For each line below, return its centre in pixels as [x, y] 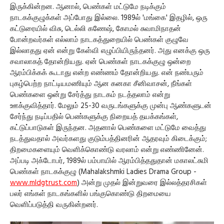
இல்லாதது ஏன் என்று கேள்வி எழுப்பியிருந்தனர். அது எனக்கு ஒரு [110, 51]
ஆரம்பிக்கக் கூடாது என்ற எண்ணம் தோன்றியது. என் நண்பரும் [107, 73]
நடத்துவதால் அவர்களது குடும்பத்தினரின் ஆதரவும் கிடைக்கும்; [108, 139]
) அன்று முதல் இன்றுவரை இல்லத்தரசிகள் [142, 183]
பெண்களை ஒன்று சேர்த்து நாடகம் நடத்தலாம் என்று [90, 95]
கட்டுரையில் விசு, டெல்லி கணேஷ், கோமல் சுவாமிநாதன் [95, 29]
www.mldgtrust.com [43, 183]
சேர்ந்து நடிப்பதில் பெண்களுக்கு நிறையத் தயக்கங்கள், [94, 117]
